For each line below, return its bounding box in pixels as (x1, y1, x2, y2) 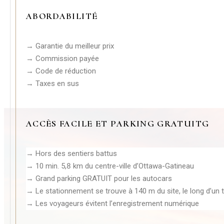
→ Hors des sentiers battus (26, 148, 117, 158)
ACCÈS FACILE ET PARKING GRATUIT (26, 117, 202, 129)
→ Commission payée (26, 53, 99, 63)
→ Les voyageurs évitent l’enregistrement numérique (26, 198, 199, 208)
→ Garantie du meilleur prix (26, 41, 114, 50)
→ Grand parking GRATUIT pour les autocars (26, 173, 172, 183)
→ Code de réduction (26, 66, 96, 75)
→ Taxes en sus (26, 78, 79, 88)
